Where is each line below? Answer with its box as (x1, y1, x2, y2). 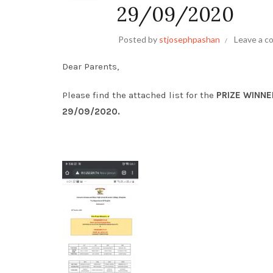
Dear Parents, (62, 61, 119, 72)
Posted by (118, 34, 159, 44)
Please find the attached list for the (62, 90, 216, 101)
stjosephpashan (159, 34, 220, 44)
